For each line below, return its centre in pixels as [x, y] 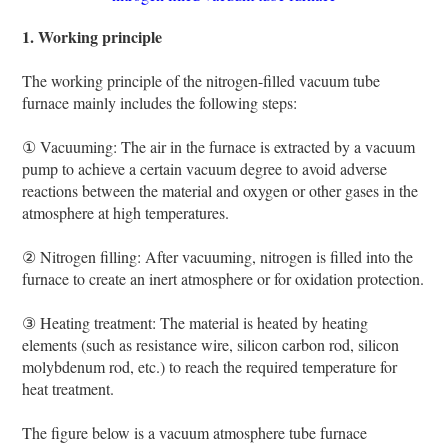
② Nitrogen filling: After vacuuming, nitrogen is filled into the [218, 256]
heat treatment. [68, 388]
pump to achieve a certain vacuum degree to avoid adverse [205, 168]
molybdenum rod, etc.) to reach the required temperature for [210, 366]
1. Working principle [92, 36]
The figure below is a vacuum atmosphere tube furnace [195, 432]
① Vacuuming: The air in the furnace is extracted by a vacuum [219, 146]
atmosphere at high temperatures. [126, 212]
